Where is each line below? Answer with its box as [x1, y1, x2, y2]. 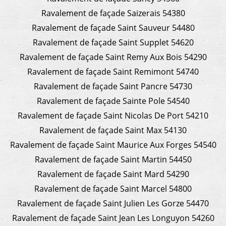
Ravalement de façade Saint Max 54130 [39, 124, 187, 136]
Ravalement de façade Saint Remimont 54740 [27, 66, 199, 77]
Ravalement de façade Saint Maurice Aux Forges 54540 [10, 139, 216, 150]
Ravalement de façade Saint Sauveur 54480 [31, 22, 195, 33]
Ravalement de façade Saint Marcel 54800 [34, 183, 192, 194]
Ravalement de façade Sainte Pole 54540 [36, 95, 190, 106]
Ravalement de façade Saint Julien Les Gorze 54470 [17, 197, 209, 209]
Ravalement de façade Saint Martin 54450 [34, 153, 192, 165]
